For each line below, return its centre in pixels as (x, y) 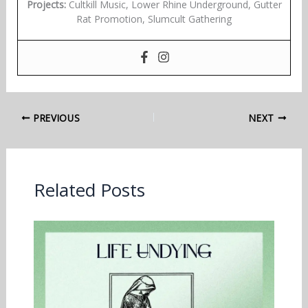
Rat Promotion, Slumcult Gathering (154, 19)
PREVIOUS (55, 118)
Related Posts (89, 189)
